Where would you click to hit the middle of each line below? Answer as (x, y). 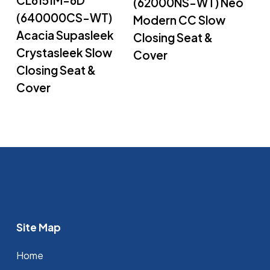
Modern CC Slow (180, 20)
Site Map (38, 227)
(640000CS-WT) (64, 17)
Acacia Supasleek (65, 35)
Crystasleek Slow (64, 52)
